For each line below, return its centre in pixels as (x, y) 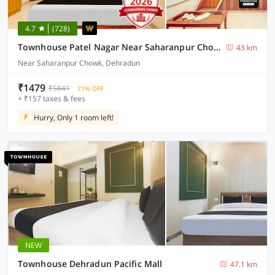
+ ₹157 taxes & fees (52, 99)
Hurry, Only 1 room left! (74, 118)
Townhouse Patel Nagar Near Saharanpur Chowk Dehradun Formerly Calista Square (217, 47)
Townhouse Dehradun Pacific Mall (90, 264)
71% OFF (90, 88)
